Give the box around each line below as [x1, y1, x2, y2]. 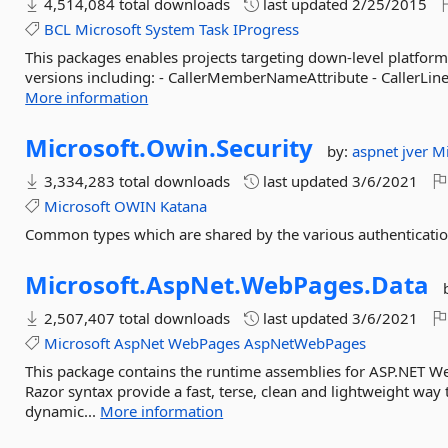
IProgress [233, 19, 300, 39]
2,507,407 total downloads [40, 308, 231, 328]
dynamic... [25, 401, 101, 421]
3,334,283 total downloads [40, 171, 231, 191]
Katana [160, 196, 208, 216]
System [145, 19, 196, 39]
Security [216, 131, 314, 164]
